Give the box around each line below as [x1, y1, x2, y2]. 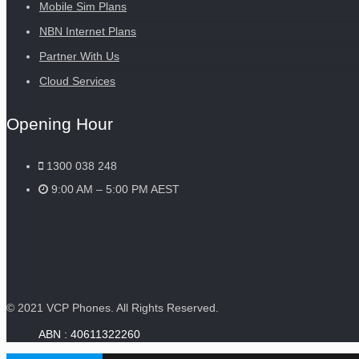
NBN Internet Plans [39, 24, 136, 38]
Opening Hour [6, 114, 113, 133]
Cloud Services [39, 74, 115, 87]
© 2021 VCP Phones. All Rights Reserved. [6, 301, 219, 314]
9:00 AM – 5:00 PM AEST [51, 182, 179, 196]
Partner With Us [39, 49, 119, 63]
